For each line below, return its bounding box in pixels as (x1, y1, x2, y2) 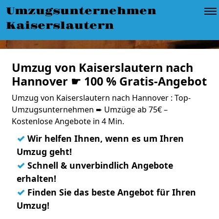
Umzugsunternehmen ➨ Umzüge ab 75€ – (12, 104, 168, 115)
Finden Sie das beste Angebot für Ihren (25, 186, 196, 198)
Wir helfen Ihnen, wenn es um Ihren (25, 132, 184, 144)
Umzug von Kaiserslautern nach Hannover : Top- (12, 92, 191, 103)
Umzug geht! (17, 146, 72, 157)
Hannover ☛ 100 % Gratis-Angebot (12, 73, 207, 89)
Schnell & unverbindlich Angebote (25, 159, 173, 171)
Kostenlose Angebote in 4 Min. (12, 116, 124, 127)
